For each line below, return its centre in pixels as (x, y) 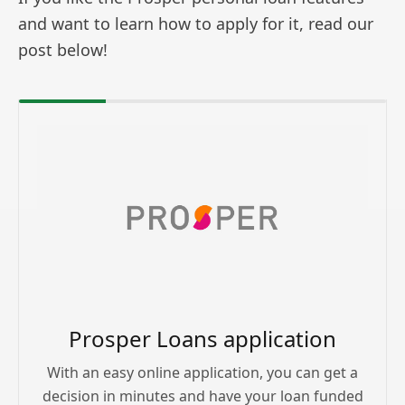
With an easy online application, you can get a (202, 373)
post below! (63, 49)
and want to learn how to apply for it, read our (196, 23)
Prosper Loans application (202, 339)
